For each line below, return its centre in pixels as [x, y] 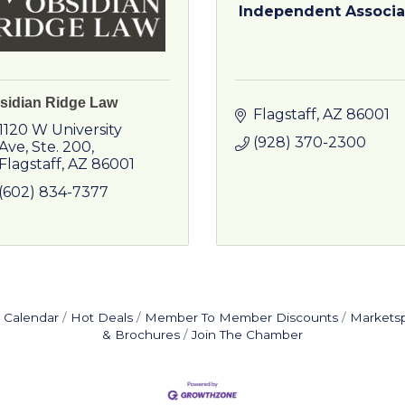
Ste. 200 [61, 147]
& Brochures [141, 334]
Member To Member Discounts [241, 317]
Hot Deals [101, 317]
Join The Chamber [247, 334]
